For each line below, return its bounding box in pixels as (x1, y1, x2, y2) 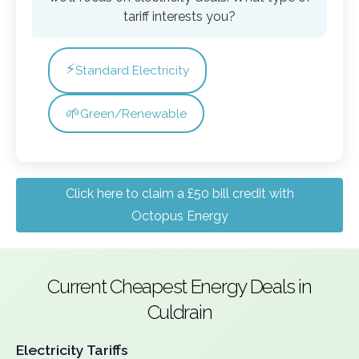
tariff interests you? (123, 9, 236, 24)
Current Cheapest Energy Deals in (47, 275, 312, 298)
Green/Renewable (80, 106, 187, 121)
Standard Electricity (75, 63, 189, 78)
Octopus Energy (131, 208, 228, 224)
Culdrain (147, 301, 212, 324)
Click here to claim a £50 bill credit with (65, 186, 294, 201)
